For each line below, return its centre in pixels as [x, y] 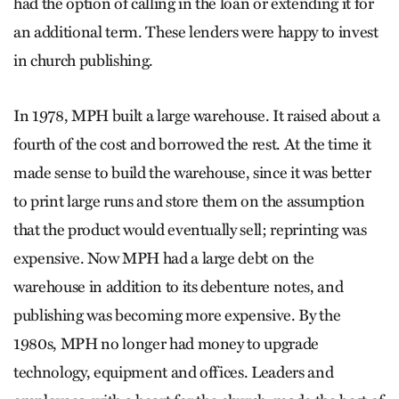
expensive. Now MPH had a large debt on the [164, 258]
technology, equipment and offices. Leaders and [174, 372]
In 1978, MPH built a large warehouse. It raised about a [197, 115]
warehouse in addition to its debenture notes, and [179, 286]
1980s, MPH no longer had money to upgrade [167, 343]
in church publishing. [83, 60]
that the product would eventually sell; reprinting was [190, 229]
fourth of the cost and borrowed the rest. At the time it [192, 144]
